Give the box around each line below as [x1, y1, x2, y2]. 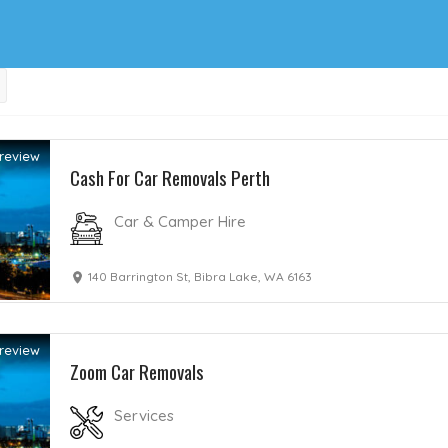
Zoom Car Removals [70, 357, 205, 385]
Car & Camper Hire [114, 212, 247, 231]
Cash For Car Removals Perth [70, 163, 271, 191]
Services [114, 406, 175, 425]
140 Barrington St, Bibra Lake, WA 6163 [88, 269, 312, 284]
